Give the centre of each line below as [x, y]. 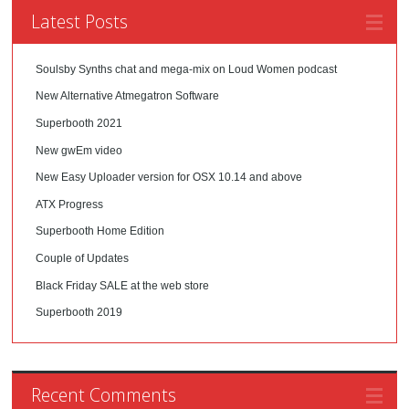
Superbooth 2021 [79, 123]
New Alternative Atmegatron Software [128, 96]
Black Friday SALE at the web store [123, 285]
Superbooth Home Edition [100, 231]
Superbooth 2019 [79, 313]
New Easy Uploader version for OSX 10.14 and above [169, 178]
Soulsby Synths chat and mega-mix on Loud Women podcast [187, 69]
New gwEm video [79, 150]
